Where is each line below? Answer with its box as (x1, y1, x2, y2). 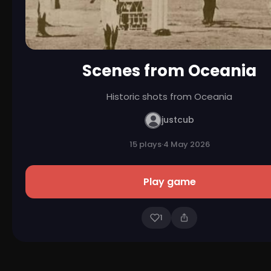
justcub (162, 114, 194, 126)
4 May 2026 (163, 138, 210, 150)
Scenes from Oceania (82, 59, 256, 82)
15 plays (129, 138, 162, 150)
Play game (143, 174, 196, 189)
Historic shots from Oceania (106, 90, 232, 103)
